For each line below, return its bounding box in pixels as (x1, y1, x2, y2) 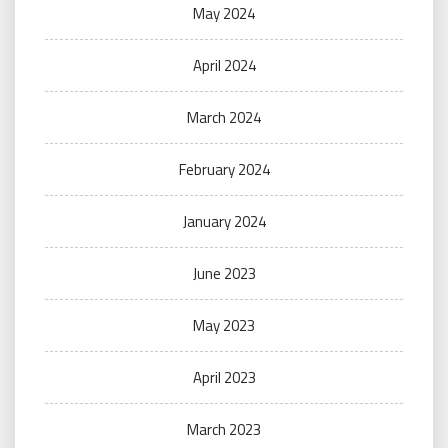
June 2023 (192, 261, 256, 285)
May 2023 (193, 313, 255, 337)
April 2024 (192, 53, 256, 77)
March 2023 (187, 417, 261, 441)
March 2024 (187, 105, 261, 129)
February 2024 (178, 157, 270, 181)
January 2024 (182, 209, 266, 233)
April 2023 (192, 365, 256, 389)
